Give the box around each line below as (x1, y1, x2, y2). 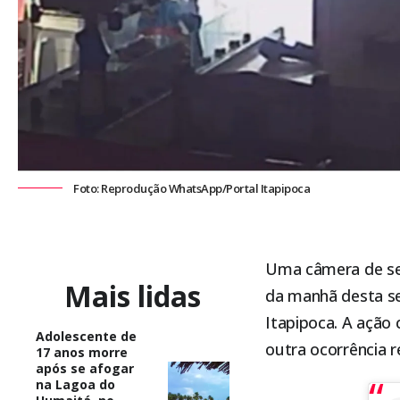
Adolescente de (36, 327, 137, 345)
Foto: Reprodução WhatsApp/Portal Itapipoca (73, 180, 310, 197)
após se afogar (36, 359, 134, 377)
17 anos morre (36, 343, 128, 361)
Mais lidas (64, 276, 202, 315)
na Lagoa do (36, 375, 115, 393)
